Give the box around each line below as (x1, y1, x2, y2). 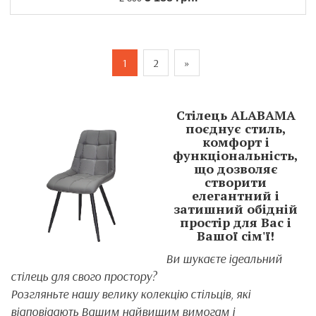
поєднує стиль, (185, 120, 286, 137)
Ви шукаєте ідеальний (166, 250, 282, 267)
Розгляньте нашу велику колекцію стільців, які (11, 286, 250, 302)
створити (205, 174, 267, 190)
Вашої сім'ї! (197, 227, 274, 244)
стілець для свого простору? (11, 268, 157, 284)
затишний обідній (174, 200, 298, 217)
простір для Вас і (180, 214, 291, 231)
